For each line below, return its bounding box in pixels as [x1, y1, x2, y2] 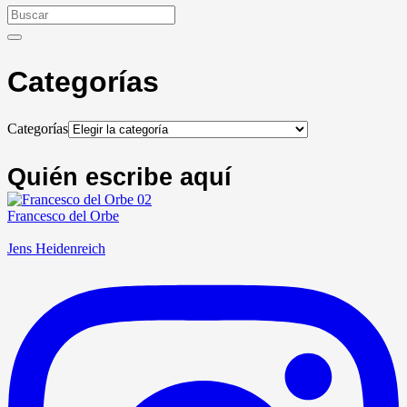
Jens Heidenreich [7, 241, 105, 257]
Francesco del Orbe [7, 208, 119, 224]
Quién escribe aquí [7, 163, 232, 192]
